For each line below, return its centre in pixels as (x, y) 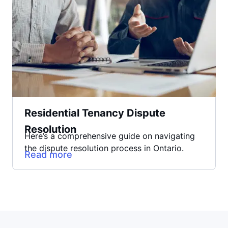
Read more (48, 154)
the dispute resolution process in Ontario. (104, 148)
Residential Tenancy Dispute (95, 113)
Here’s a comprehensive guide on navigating (110, 136)
